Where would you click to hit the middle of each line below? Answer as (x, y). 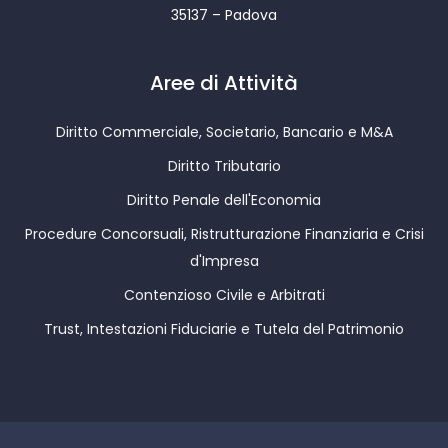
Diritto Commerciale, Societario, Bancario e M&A (224, 132)
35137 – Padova (224, 15)
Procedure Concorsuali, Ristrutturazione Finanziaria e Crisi (224, 234)
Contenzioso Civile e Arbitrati (224, 295)
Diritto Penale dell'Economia (224, 200)
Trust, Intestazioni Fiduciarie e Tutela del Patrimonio (224, 329)
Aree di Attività (224, 83)
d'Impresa (224, 261)
